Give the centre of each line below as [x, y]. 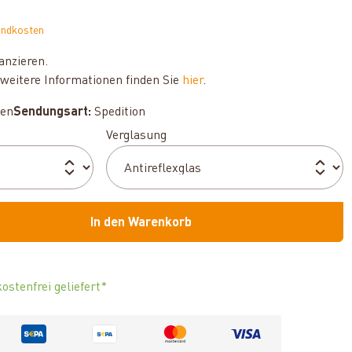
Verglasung [137, 136]
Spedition [118, 112]
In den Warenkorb [141, 223]
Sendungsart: [52, 112]
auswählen [198, 135]
